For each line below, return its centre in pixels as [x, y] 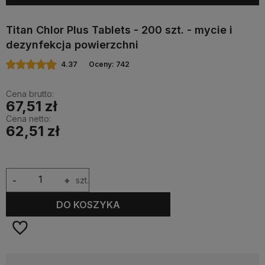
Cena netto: [28, 119]
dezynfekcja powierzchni [72, 45]
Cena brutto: [30, 94]
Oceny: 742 [109, 64]
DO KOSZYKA [88, 204]
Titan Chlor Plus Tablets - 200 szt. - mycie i [119, 30]
